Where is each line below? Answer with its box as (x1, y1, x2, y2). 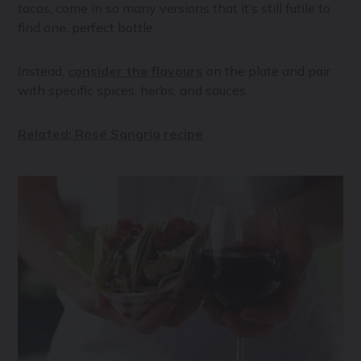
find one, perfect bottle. (18, 19, 156, 35)
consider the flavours (68, 62, 204, 79)
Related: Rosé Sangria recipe (18, 125, 204, 142)
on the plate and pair (203, 62, 331, 79)
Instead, (18, 62, 68, 79)
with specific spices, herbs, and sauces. (18, 81, 249, 98)
